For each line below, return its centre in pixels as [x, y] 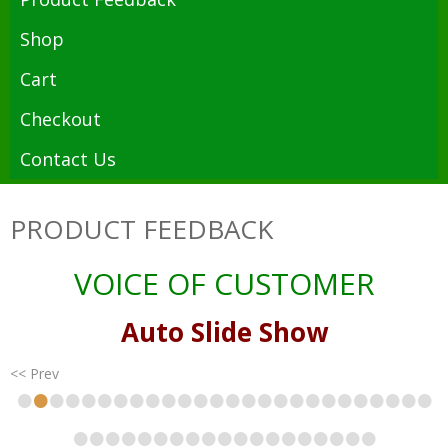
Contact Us [68, 159]
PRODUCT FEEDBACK [141, 229]
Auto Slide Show [224, 332]
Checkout [60, 119]
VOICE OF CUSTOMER [224, 283]
